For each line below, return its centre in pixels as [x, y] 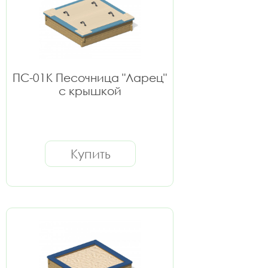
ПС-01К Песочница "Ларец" [90, 77]
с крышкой [90, 91]
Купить [90, 154]
